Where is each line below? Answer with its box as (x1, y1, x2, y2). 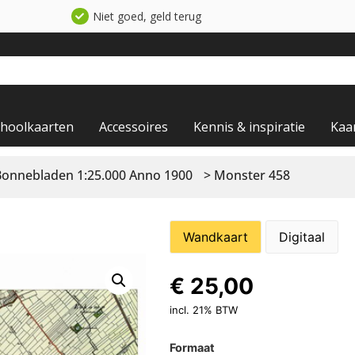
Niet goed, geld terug (92, 9, 201, 24)
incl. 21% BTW (169, 303, 238, 316)
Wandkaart (182, 229, 248, 245)
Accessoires (99, 118, 168, 136)
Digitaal (278, 229, 325, 245)
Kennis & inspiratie (193, 118, 305, 136)
